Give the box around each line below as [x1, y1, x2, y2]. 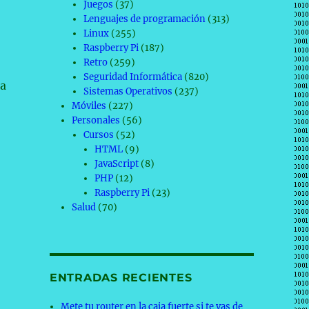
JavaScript [94, 158, 139, 170]
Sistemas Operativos [83, 86, 172, 97]
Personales [72, 114, 121, 126]
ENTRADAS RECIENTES [49, 271, 192, 284]
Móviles [72, 100, 107, 112]
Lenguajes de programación [83, 13, 206, 25]
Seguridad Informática [83, 71, 182, 83]
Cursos [83, 129, 114, 141]
